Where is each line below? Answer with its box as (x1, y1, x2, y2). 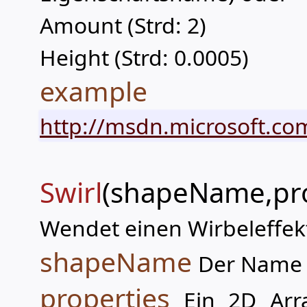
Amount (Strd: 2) (40, 10, 206, 40)
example (40, 73, 147, 109)
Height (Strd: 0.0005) (40, 42, 249, 72)
